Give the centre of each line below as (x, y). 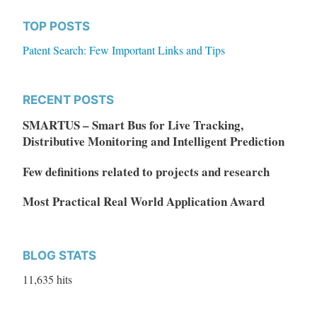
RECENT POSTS (68, 100)
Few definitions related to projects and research (146, 171)
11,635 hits (47, 279)
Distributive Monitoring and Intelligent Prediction (153, 141)
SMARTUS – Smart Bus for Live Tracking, (133, 125)
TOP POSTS (56, 26)
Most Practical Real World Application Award (143, 202)
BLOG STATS (59, 256)
